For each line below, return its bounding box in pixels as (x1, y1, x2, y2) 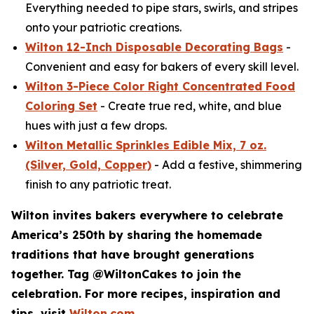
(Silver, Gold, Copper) (25, 158, 151, 172)
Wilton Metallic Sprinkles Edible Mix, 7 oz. (25, 138, 266, 153)
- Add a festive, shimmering (151, 158, 302, 172)
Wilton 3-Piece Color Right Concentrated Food (25, 79, 295, 94)
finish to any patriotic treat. (25, 177, 171, 192)
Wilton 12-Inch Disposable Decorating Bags (25, 40, 283, 55)
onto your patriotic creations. (25, 20, 182, 35)
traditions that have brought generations (11, 247, 254, 262)
